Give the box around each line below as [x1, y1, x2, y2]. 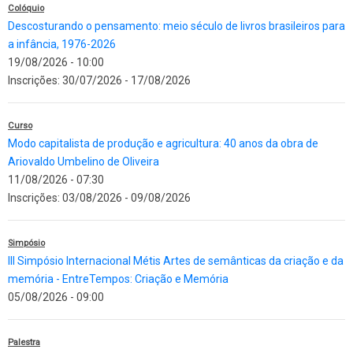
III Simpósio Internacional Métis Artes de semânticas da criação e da [8, 254, 344, 267]
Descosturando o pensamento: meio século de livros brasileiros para [8, 19, 345, 32]
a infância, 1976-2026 [8, 37, 116, 50]
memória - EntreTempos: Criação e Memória [8, 272, 229, 285]
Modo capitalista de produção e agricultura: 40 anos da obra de [8, 136, 318, 150]
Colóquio [8, 2, 44, 13]
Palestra [8, 336, 40, 347]
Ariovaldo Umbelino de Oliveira [8, 154, 159, 168]
